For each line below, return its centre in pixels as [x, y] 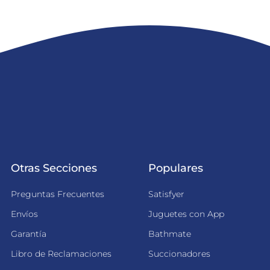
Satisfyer [166, 194]
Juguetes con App [186, 214]
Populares [176, 168]
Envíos [24, 214]
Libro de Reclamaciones [61, 254]
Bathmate [170, 234]
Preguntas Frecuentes [58, 194]
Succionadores [179, 254]
